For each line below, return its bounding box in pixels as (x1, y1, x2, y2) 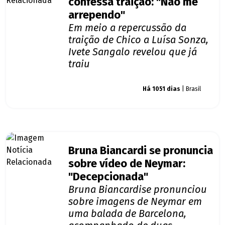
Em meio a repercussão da (68, 22, 186, 34)
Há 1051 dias (143, 85, 180, 93)
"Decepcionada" (68, 170, 148, 184)
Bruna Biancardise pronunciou (68, 183, 207, 196)
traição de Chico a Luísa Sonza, (68, 34, 208, 46)
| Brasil (180, 85, 201, 93)
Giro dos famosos (77, 85, 124, 93)
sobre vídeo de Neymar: (68, 157, 185, 171)
